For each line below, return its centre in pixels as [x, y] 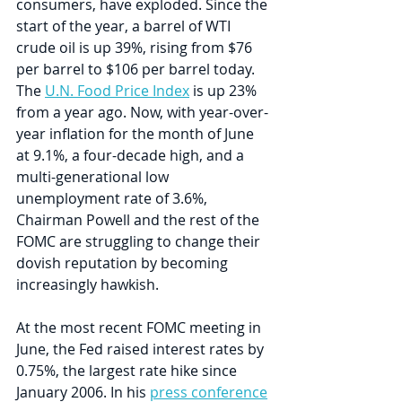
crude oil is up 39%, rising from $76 [136, 48]
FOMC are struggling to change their [140, 242]
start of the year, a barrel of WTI [125, 26]
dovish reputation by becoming [124, 263]
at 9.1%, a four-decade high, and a [132, 156]
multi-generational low [94, 177]
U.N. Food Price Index [117, 91]
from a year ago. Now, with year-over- [142, 113]
